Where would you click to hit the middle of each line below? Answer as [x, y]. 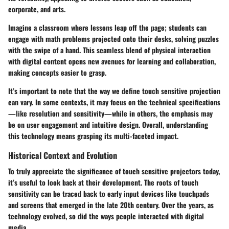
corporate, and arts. [37, 9]
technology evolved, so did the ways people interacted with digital [106, 216]
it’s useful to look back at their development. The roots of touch [103, 182]
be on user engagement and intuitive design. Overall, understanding [108, 124]
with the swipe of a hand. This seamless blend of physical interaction [109, 50]
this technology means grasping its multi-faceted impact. [93, 135]
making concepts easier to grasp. [57, 72]
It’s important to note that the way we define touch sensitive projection [114, 90]
